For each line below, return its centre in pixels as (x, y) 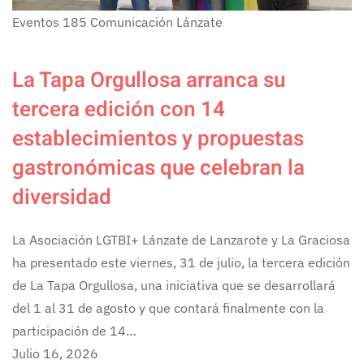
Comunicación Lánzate (156, 22)
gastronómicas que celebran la (158, 168)
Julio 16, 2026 (55, 353)
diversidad (62, 197)
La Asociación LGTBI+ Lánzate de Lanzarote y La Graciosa (181, 239)
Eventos (36, 22)
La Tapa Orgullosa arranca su (149, 80)
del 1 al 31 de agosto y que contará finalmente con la (168, 308)
